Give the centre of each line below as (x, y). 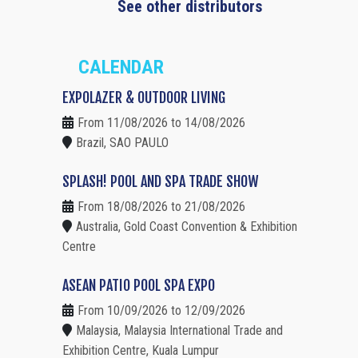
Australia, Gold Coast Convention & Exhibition (187, 227)
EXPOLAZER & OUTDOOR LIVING (144, 98)
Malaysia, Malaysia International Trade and (179, 331)
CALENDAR (121, 68)
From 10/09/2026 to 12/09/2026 (161, 311)
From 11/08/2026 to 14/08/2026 (161, 123)
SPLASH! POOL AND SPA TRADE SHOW (160, 182)
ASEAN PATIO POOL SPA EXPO (139, 286)
